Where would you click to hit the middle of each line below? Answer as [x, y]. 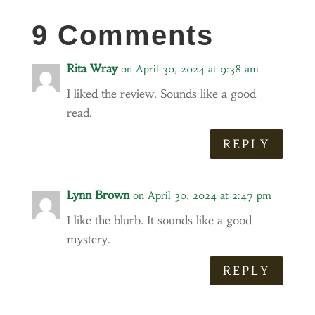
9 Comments [122, 35]
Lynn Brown [98, 195]
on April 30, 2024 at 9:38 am [189, 69]
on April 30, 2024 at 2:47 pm [202, 196]
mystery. [88, 239]
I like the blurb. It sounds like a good [159, 220]
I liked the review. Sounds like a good [161, 94]
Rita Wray [92, 68]
